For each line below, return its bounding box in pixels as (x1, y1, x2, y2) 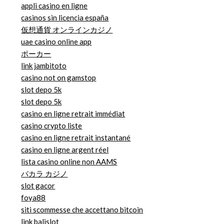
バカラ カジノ (21, 169, 68, 178)
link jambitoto (21, 61, 67, 70)
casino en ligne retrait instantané (21, 133, 131, 142)
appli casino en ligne (21, 1, 88, 10)
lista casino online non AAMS (21, 157, 117, 166)
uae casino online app (21, 37, 92, 46)
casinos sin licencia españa (21, 13, 109, 22)
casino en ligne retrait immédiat (21, 109, 125, 118)
